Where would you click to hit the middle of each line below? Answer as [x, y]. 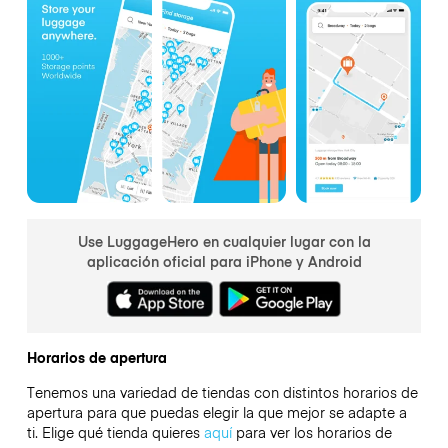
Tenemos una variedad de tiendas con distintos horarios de [222, 391]
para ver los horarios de [311, 431]
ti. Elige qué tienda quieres [115, 431]
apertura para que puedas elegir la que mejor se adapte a [216, 411]
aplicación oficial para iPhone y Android [224, 261]
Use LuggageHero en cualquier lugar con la [224, 241]
